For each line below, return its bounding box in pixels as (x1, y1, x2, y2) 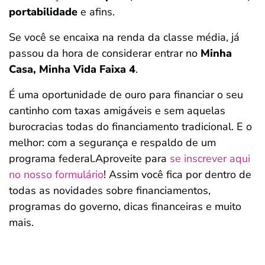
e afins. (77, 5, 115, 19)
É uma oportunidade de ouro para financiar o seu (9, 88, 243, 102)
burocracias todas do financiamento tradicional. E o (9, 119, 252, 134)
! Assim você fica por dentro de (104, 167, 251, 182)
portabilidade (9, 5, 77, 19)
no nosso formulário (9, 167, 104, 182)
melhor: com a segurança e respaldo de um (9, 135, 216, 150)
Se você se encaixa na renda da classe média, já (9, 30, 240, 44)
